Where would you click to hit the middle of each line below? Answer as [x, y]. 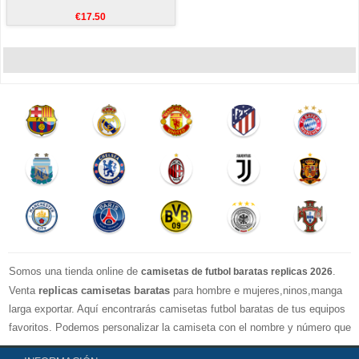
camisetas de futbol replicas [163, 345]
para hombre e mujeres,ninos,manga [256, 290]
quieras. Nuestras [51, 345]
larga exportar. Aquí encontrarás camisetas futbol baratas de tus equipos [177, 309]
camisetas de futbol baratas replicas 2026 [237, 271]
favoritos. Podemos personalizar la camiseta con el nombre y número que [180, 327]
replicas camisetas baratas [104, 290]
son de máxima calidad [288, 345]
